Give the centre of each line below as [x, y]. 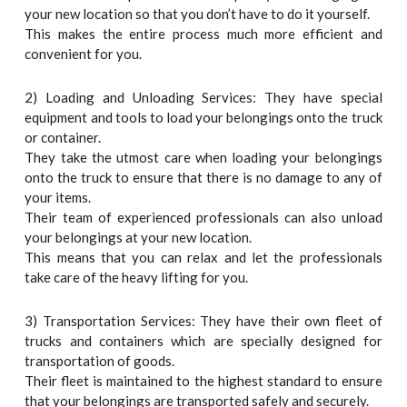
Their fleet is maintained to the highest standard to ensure [203, 381]
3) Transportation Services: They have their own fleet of [203, 321]
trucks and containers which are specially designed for [203, 341]
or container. [63, 138]
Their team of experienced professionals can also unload [203, 218]
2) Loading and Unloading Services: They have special [203, 98]
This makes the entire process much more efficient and [203, 33]
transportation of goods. [100, 361]
